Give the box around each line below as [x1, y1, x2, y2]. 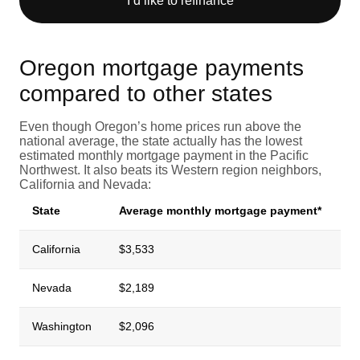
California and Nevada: [19, 177, 151, 191]
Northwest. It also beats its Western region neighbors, [19, 162, 321, 177]
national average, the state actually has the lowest [19, 133, 302, 148]
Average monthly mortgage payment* [119, 203, 321, 217]
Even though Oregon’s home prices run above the [19, 119, 301, 133]
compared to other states [19, 80, 272, 106]
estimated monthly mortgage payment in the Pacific [19, 148, 309, 162]
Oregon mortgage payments [19, 55, 304, 80]
